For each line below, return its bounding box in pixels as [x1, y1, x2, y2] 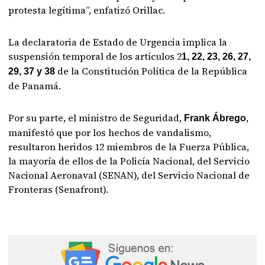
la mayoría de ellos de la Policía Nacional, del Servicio [8, 154, 250, 167]
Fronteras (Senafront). [8, 183, 111, 196]
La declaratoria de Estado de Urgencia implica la [8, 35, 228, 49]
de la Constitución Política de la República [57, 64, 248, 77]
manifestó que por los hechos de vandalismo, [8, 126, 212, 139]
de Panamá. [8, 79, 62, 92]
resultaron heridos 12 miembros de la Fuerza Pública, [8, 140, 250, 153]
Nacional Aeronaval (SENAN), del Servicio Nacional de [8, 169, 250, 182]
